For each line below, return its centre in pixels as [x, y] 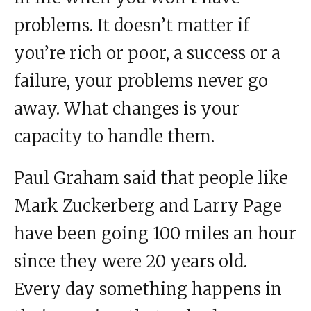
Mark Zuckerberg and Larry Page [148, 206]
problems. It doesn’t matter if [132, 26]
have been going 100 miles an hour [155, 234]
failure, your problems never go [141, 81]
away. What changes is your [127, 109]
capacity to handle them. [114, 137]
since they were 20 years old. [131, 262]
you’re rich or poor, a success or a [147, 53]
